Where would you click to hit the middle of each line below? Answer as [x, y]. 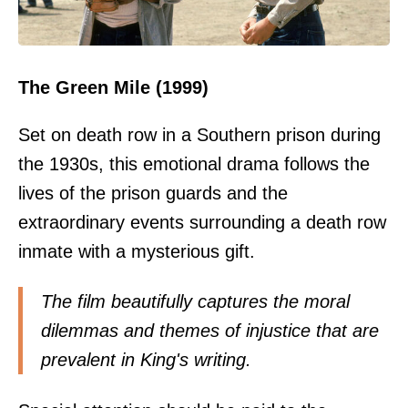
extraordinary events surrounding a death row [202, 223]
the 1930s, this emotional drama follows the [194, 164]
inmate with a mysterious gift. [137, 252]
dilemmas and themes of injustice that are [210, 331]
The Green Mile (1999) [113, 88]
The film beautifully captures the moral [195, 302]
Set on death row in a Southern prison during [199, 135]
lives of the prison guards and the [153, 194]
